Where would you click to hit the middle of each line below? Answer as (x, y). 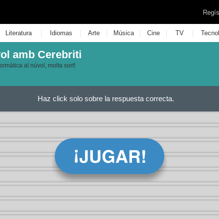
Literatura (18, 33)
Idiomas (61, 33)
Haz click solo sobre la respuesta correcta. (106, 99)
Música (123, 33)
